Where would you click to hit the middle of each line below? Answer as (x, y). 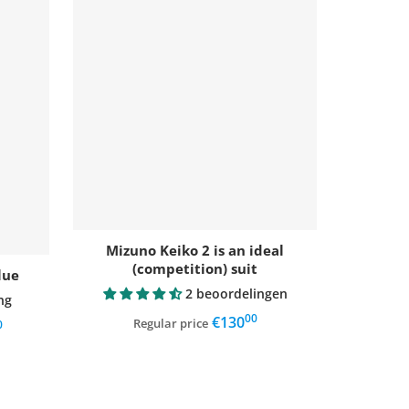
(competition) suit (195, 268)
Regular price (170, 323)
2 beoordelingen (236, 293)
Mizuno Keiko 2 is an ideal (195, 250)
